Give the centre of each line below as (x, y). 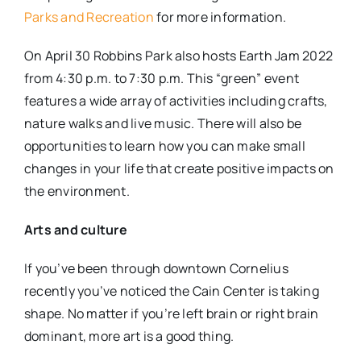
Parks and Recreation (89, 17)
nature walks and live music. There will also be (163, 123)
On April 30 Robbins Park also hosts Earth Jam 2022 (178, 55)
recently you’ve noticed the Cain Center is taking (171, 290)
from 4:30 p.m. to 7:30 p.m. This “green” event (162, 78)
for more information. (220, 17)
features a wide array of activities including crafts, (176, 100)
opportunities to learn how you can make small (164, 145)
